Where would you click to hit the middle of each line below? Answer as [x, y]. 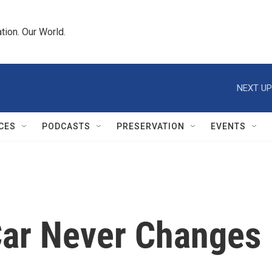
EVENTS [228, 126]
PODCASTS [66, 126]
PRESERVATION [151, 126]
